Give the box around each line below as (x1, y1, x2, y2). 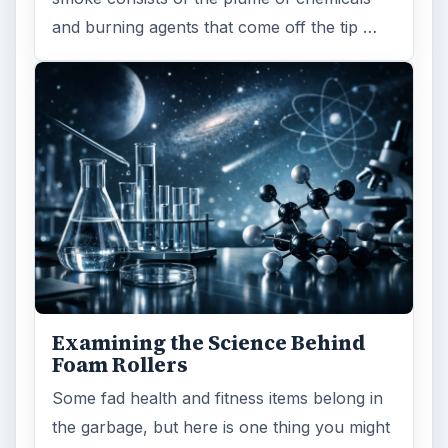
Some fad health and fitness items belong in (52, 388, 384, 409)
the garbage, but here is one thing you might (52, 417, 391, 438)
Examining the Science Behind (52, 329, 367, 358)
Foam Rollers (52, 351, 189, 380)
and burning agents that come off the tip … (52, 17, 378, 38)
